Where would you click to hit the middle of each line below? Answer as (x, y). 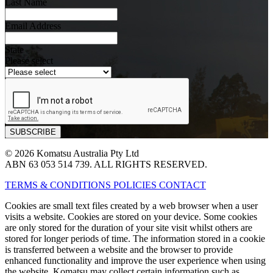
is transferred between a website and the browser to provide (119, 249)
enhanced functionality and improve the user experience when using (135, 260)
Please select (29, 60)
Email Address (33, 26)
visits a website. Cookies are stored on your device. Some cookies (131, 216)
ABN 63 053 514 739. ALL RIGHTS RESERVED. (106, 164)
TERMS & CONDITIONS (59, 185)
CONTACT (183, 185)
